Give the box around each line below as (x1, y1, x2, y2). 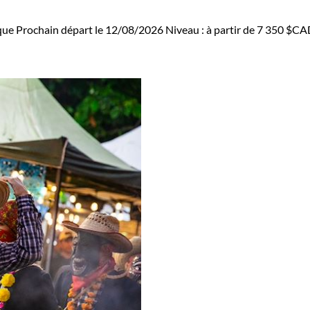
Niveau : (165, 23, 206, 37)
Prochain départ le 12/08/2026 (16, 23, 163, 37)
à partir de (206, 23, 257, 37)
